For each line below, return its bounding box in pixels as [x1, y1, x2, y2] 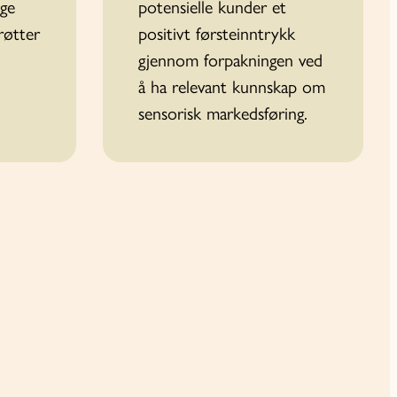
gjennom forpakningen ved [137, 49, 323, 71]
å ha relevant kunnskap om [137, 75, 325, 97]
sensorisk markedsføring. [137, 102, 307, 124]
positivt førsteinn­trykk [137, 22, 295, 44]
